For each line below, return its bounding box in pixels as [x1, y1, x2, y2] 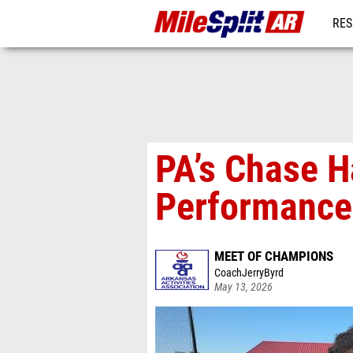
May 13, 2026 [214, 281, 273, 294]
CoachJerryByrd [214, 266, 284, 280]
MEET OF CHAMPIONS [214, 248, 333, 264]
